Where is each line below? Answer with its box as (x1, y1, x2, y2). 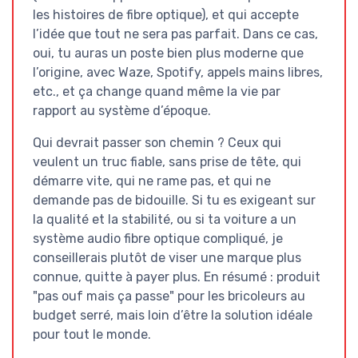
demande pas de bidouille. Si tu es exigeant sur (33, 193, 316, 209)
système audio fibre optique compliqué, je (33, 231, 283, 247)
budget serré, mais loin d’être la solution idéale (33, 308, 312, 324)
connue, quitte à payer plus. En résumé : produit (33, 269, 320, 285)
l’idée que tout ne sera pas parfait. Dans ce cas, (33, 26, 318, 42)
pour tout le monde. (33, 327, 151, 343)
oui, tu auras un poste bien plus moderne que (33, 46, 304, 62)
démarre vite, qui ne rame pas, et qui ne (33, 173, 271, 189)
